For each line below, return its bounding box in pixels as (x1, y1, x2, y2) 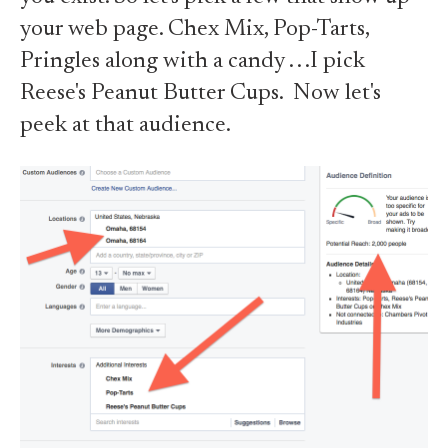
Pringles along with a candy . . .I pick (20, 49, 365, 73)
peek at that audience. (20, 113, 231, 137)
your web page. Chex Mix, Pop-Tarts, (20, 17, 369, 41)
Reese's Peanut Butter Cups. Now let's (20, 81, 381, 105)
